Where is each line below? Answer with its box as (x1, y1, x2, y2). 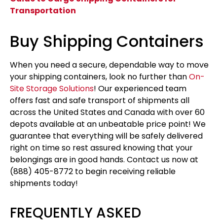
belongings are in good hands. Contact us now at (10, 154, 198, 165)
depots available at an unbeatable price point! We (10, 118, 206, 130)
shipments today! (10, 178, 78, 189)
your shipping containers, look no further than (10, 71, 187, 82)
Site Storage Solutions (10, 83, 94, 94)
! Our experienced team (94, 83, 186, 94)
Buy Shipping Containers (10, 30, 204, 52)
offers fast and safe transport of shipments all (10, 95, 189, 106)
